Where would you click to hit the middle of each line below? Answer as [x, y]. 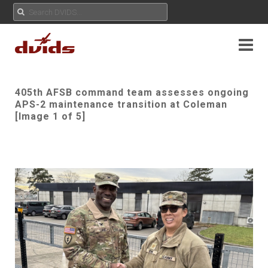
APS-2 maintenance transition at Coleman [121, 104]
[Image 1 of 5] [50, 116]
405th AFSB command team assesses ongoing [132, 92]
